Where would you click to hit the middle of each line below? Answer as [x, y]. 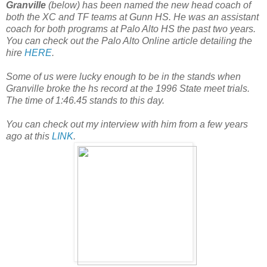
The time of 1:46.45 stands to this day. [85, 101]
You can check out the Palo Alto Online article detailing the [129, 41]
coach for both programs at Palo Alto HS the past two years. [131, 29]
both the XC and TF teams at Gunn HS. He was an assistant [132, 17]
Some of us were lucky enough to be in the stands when [123, 77]
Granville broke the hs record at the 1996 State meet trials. [128, 89]
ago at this [29, 136]
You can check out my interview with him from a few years [127, 125]
